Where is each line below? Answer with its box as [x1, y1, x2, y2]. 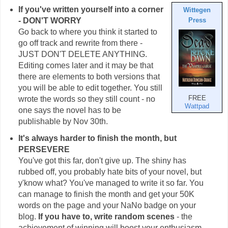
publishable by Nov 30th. [18, 117, 108, 126]
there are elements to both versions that [18, 72, 160, 81]
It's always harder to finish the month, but [18, 134, 177, 143]
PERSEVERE [18, 145, 70, 154]
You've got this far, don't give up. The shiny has [18, 156, 186, 165]
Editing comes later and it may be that [18, 61, 153, 70]
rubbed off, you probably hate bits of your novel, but [18, 167, 202, 177]
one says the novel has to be [18, 105, 121, 115]
